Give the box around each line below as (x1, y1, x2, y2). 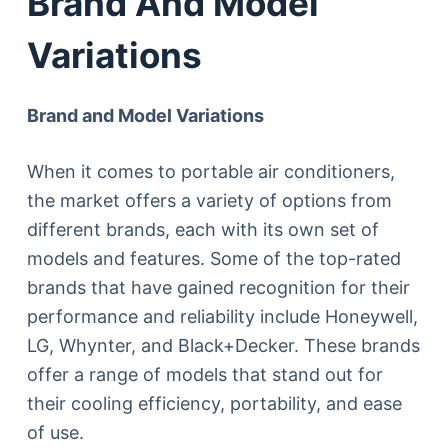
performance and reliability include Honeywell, (26, 306, 418, 327)
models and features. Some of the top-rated (26, 248, 401, 269)
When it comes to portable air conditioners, (26, 161, 395, 182)
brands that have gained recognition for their (26, 277, 410, 298)
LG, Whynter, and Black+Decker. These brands (26, 335, 420, 356)
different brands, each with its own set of (26, 219, 379, 240)
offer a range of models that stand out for (26, 364, 383, 385)
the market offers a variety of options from (26, 190, 392, 211)
